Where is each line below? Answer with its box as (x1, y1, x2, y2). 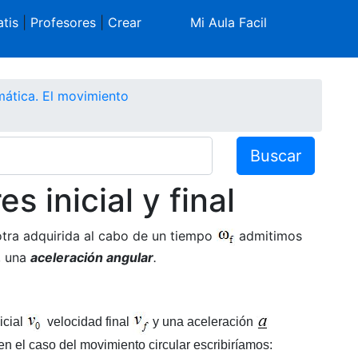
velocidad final (40, 315, 133, 329)
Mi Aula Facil (190, 14, 268, 30)
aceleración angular (30, 249, 153, 265)
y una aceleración (149, 315, 257, 329)
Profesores (30, 14, 96, 30)
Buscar (250, 145, 302, 165)
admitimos (234, 227, 302, 244)
